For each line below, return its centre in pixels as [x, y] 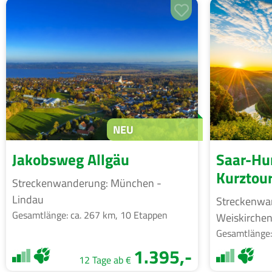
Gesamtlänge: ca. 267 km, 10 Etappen [90, 215]
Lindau [28, 199]
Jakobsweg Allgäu [71, 159]
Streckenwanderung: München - [87, 183]
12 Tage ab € [106, 260]
